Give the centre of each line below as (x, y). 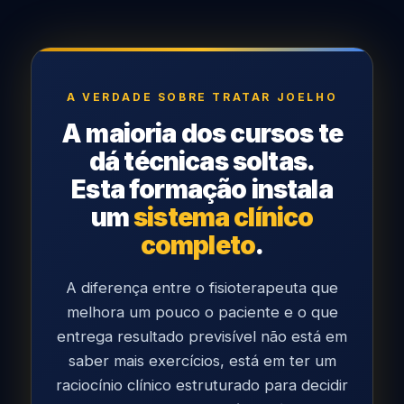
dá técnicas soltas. (202, 162)
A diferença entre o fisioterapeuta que (202, 288)
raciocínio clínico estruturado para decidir (202, 386)
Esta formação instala (202, 190)
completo (198, 246)
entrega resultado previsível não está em (202, 337)
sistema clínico (224, 218)
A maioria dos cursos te (202, 134)
